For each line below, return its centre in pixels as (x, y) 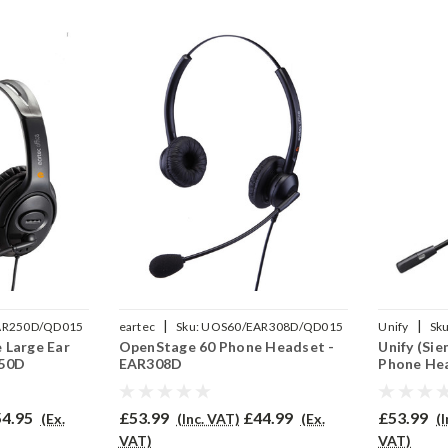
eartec (137, 327)
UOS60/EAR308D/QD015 (272, 327)
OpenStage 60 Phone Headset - (226, 347)
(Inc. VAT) (208, 419)
